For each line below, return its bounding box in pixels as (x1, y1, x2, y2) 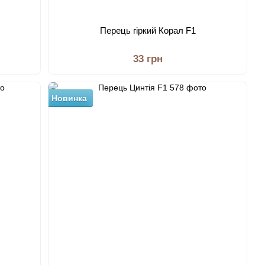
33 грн (132, 53, 163, 64)
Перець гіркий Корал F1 (99, 25, 196, 35)
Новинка (51, 93, 88, 103)
